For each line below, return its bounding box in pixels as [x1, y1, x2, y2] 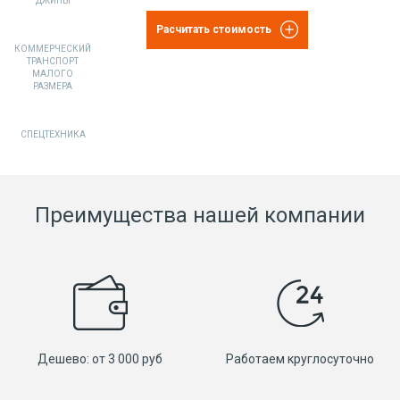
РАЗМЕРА [33, 81, 72, 91]
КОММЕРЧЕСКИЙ [14, 44, 91, 54]
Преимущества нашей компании [35, 203, 365, 228]
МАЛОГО [32, 69, 73, 79]
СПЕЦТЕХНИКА [20, 129, 86, 139]
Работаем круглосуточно [226, 352, 374, 366]
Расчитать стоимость [156, 22, 272, 36]
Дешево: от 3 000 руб [37, 352, 162, 366]
